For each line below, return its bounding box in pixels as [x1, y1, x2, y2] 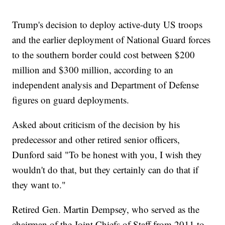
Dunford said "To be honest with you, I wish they [12, 148, 202, 161]
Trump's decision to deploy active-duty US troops [12, 18, 203, 31]
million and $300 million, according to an [12, 63, 174, 76]
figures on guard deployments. [12, 93, 130, 106]
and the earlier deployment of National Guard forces [12, 33, 211, 46]
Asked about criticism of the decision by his [12, 118, 180, 131]
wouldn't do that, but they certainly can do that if [12, 163, 199, 176]
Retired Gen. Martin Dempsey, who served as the [12, 203, 200, 216]
